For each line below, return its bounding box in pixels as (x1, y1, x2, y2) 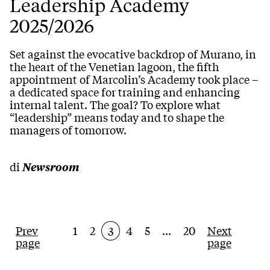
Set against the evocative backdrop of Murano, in (10, 45, 256, 61)
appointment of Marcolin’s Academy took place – (10, 71, 258, 87)
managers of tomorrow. (10, 121, 127, 137)
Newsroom (22, 159, 80, 174)
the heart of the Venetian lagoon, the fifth (10, 58, 219, 74)
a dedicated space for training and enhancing (10, 83, 240, 99)
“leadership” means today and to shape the (10, 108, 224, 125)
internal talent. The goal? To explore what (10, 96, 221, 112)
